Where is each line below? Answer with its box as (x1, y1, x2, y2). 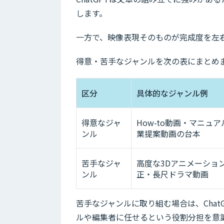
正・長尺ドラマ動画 (136, 168, 208, 180)
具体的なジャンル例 (136, 87, 208, 99)
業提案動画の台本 (136, 127, 200, 140)
